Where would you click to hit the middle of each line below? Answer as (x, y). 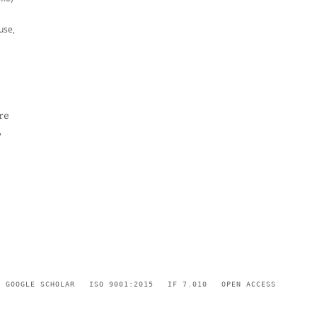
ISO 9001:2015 (121, 284)
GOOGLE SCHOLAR (40, 284)
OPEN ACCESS (249, 284)
